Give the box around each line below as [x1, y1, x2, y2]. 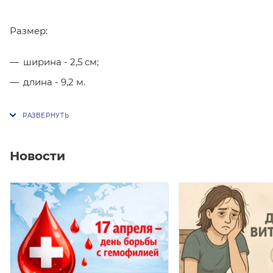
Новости [10, 148, 65, 163]
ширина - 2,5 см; [23, 56, 99, 68]
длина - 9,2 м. [23, 76, 85, 88]
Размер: [10, 25, 48, 37]
